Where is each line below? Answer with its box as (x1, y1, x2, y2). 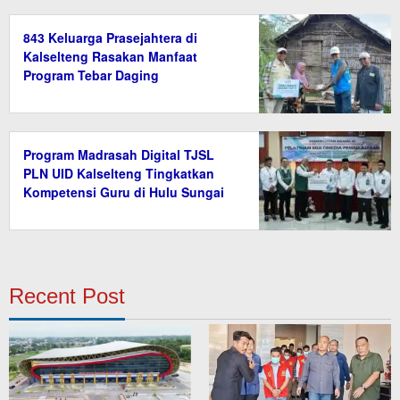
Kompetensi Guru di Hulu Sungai (23, 183, 224, 202)
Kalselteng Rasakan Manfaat (23, 47, 197, 66)
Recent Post (9, 284, 125, 309)
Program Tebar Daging (23, 66, 159, 85)
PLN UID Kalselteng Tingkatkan (23, 164, 214, 183)
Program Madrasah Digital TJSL (23, 146, 214, 164)
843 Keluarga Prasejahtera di (23, 29, 197, 47)
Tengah (23, 202, 69, 221)
